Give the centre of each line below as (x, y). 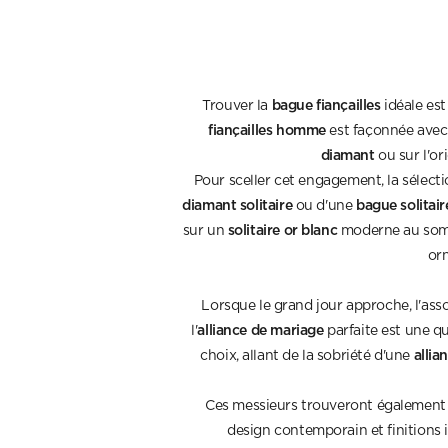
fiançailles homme (267, 129)
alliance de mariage (260, 329)
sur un (205, 230)
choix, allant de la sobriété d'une (307, 355)
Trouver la (237, 105)
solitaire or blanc (282, 229)
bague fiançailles (326, 104)
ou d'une (324, 205)
